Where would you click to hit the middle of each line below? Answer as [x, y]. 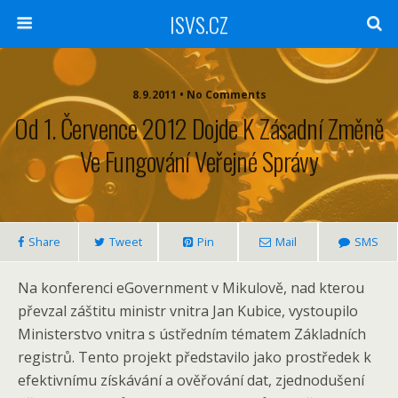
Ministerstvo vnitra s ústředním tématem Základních [192, 334]
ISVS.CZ [199, 24]
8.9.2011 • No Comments [226, 95]
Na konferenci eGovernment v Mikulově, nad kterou [191, 288]
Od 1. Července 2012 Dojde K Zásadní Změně [199, 128]
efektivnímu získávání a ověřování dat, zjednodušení [191, 380]
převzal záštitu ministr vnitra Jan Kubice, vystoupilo [188, 311]
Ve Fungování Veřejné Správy [199, 161]
